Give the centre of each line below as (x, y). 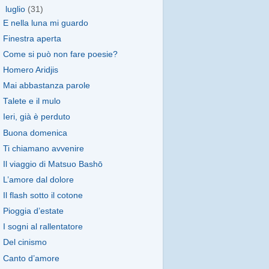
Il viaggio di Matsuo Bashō (53, 164)
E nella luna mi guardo (45, 23)
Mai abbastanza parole (46, 86)
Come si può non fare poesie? (60, 54)
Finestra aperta (32, 38)
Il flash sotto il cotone (43, 195)
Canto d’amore (31, 258)
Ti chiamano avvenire (43, 148)
